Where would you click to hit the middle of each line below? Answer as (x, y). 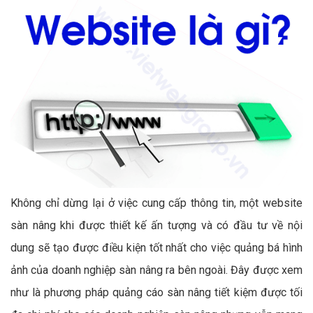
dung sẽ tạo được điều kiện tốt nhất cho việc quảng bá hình (156, 247)
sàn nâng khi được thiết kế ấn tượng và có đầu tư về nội (156, 225)
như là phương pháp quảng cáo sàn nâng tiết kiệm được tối (156, 292)
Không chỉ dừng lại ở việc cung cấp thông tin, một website (156, 203)
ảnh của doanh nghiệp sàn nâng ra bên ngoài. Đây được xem (156, 270)
